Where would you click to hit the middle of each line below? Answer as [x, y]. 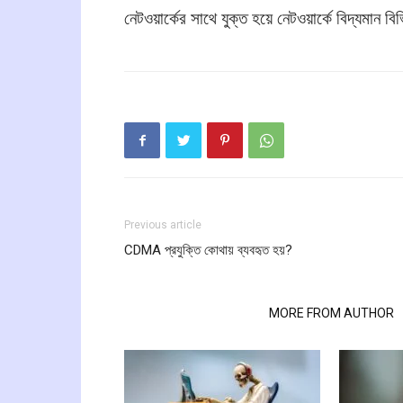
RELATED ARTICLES [191, 313]
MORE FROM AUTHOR [331, 313]
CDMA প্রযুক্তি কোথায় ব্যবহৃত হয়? [208, 250]
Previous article [163, 225]
